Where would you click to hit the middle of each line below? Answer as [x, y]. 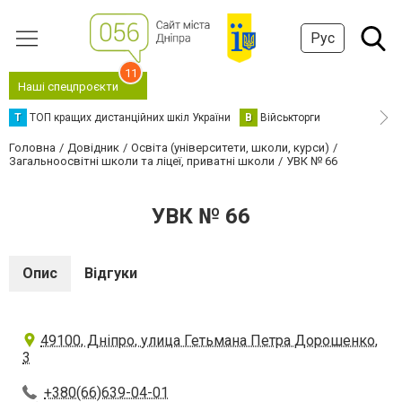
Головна [32, 148]
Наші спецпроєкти [68, 87]
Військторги [290, 118]
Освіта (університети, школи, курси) [230, 148]
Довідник [93, 148]
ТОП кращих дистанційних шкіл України [130, 118]
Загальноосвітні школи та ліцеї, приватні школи [142, 161]
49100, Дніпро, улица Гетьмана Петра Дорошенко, [209, 341]
